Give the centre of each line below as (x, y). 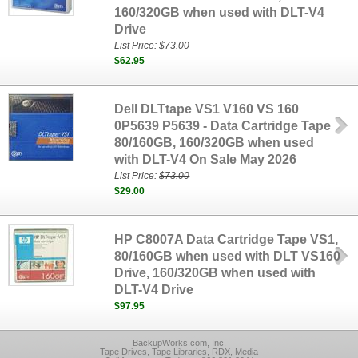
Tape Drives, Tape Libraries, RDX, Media (179, 352)
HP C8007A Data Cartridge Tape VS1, (227, 239)
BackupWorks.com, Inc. (179, 343)
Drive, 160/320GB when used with (215, 273)
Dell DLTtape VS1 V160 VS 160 (207, 109)
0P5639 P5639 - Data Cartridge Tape (223, 126)
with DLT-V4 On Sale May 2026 (206, 159)
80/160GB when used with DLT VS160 (228, 256)
